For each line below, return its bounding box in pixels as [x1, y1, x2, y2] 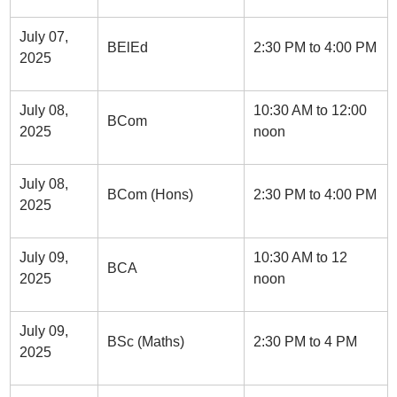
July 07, [19, 29, 68, 44]
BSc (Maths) [106, 334, 184, 349]
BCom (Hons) [106, 187, 193, 202]
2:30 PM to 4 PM [253, 334, 357, 349]
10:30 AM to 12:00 [253, 103, 367, 118]
